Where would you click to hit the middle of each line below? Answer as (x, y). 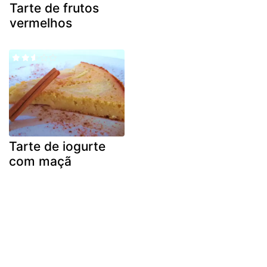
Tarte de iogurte (57, 146)
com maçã (40, 161)
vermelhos (41, 23)
